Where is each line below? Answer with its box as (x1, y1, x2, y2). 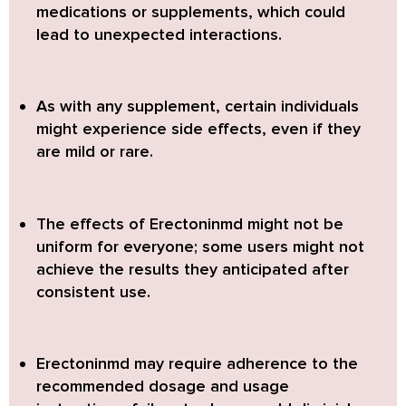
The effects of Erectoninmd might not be (36, 213, 343, 234)
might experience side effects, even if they (36, 119, 361, 140)
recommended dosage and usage (36, 375, 289, 396)
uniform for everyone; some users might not (36, 236, 364, 256)
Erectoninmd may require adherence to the (36, 353, 358, 373)
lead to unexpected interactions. (36, 24, 282, 44)
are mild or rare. (36, 141, 153, 162)
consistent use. (36, 281, 150, 302)
